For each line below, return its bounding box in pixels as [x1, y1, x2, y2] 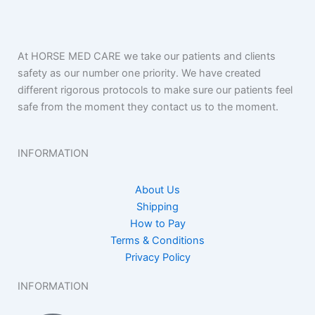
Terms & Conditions [110, 233, 205, 247]
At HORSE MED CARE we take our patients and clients [18, 49, 276, 63]
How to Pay [129, 217, 186, 230]
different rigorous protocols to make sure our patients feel [18, 83, 292, 96]
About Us [135, 183, 180, 196]
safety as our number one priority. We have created [18, 66, 261, 79]
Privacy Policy [124, 250, 191, 264]
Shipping [136, 200, 179, 213]
